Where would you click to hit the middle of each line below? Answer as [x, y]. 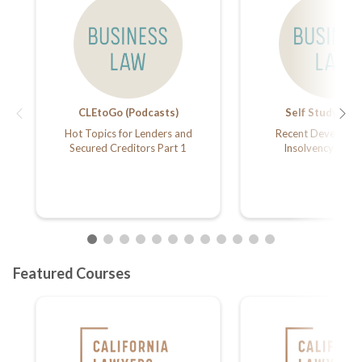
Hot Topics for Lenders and [128, 133]
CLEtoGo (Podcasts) [128, 112]
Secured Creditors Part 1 [128, 148]
